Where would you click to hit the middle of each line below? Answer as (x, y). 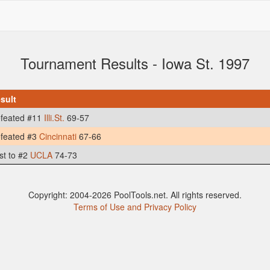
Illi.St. (54, 118)
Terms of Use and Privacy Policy (135, 207)
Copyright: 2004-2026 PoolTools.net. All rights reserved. (135, 195)
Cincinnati (58, 136)
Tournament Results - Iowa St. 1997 (135, 63)
